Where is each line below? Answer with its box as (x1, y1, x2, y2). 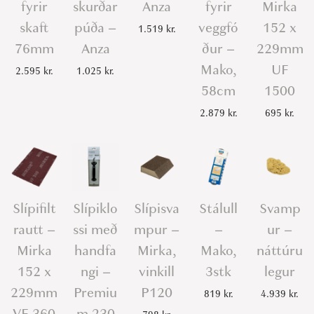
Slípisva (134, 198, 180, 218)
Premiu (74, 282, 118, 302)
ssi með (73, 219, 118, 239)
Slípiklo (73, 198, 118, 218)
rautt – (13, 219, 55, 239)
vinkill (139, 261, 175, 281)
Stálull (199, 198, 238, 218)
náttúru (257, 240, 303, 260)
